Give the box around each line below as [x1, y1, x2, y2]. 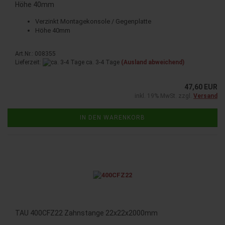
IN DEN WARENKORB [80, 114, 145, 121]
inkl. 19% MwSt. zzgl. [135, 92, 193, 99]
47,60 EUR [184, 82, 217, 91]
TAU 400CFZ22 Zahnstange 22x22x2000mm [15, 208, 158, 217]
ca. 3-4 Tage [84, 58, 120, 66]
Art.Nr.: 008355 [15, 50, 56, 57]
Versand [193, 92, 217, 99]
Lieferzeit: [15, 58, 43, 66]
